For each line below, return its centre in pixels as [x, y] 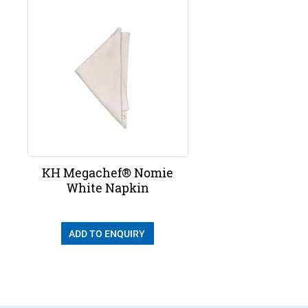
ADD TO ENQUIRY [108, 234]
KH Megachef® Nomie [108, 172]
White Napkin [108, 187]
